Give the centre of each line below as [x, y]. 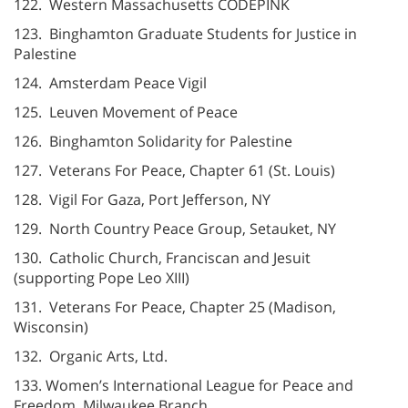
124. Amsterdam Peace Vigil [110, 82]
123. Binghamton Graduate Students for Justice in [185, 33]
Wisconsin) [51, 326]
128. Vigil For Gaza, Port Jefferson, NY [142, 199]
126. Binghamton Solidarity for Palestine [153, 141]
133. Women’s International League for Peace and [184, 385]
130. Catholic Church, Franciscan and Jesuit [162, 257]
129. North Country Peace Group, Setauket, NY [175, 228]
